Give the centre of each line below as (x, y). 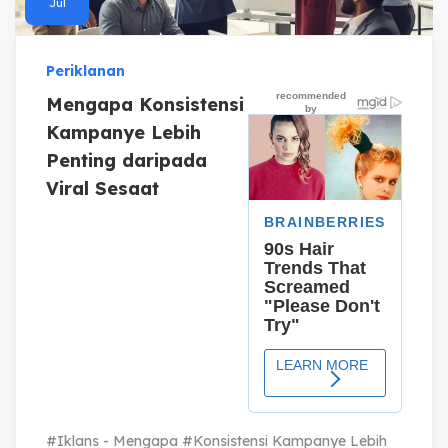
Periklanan (85, 70)
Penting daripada (126, 160)
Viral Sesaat (102, 188)
